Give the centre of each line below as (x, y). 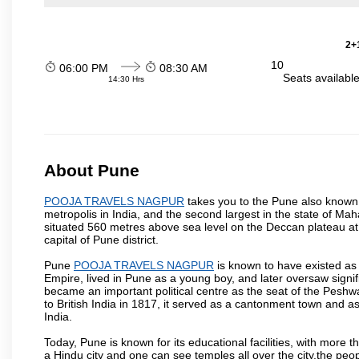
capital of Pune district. (101, 239)
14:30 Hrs (126, 79)
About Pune (92, 171)
